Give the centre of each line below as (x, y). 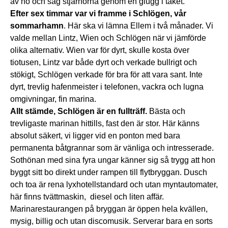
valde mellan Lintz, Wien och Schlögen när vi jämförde (108, 38)
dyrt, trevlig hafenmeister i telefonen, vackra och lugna (107, 87)
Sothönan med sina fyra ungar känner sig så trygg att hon (113, 160)
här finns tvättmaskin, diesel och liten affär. (87, 197)
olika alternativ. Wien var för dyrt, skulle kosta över (100, 50)
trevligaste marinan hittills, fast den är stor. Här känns (105, 124)
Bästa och (166, 111)
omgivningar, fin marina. (53, 99)
